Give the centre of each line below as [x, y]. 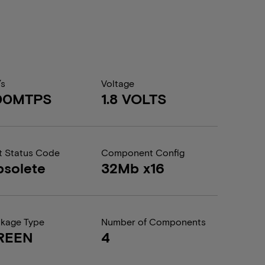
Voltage [117, 83]
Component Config [143, 152]
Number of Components [153, 222]
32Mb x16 [132, 168]
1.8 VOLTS [134, 98]
